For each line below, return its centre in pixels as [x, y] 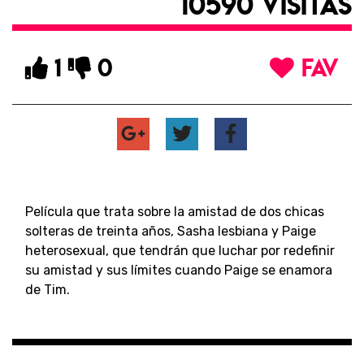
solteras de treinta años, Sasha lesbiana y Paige [171, 231]
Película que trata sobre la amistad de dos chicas [175, 211]
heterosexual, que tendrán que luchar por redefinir [180, 250]
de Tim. [48, 289]
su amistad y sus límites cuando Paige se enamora [179, 270]
